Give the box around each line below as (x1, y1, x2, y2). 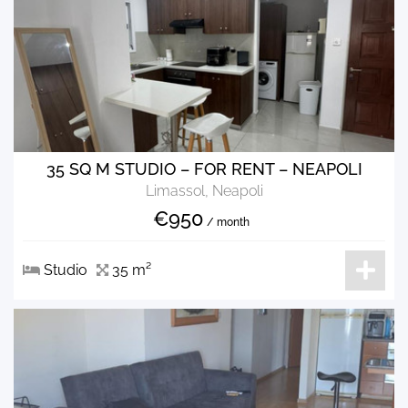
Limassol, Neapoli (145, 181, 263, 199)
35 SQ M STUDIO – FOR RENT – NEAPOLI (46, 158, 362, 178)
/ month (204, 215, 250, 229)
